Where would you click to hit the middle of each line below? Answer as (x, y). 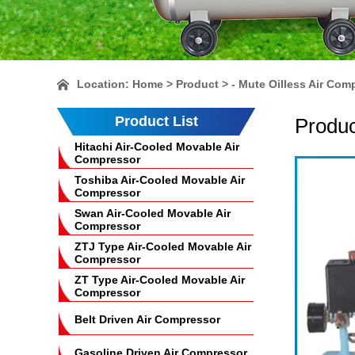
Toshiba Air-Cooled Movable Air (160, 180)
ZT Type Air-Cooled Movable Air (160, 280)
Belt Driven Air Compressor (147, 319)
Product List (156, 121)
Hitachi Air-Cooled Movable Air (157, 147)
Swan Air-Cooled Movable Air (153, 213)
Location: (105, 84)
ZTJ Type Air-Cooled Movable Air (163, 246)
